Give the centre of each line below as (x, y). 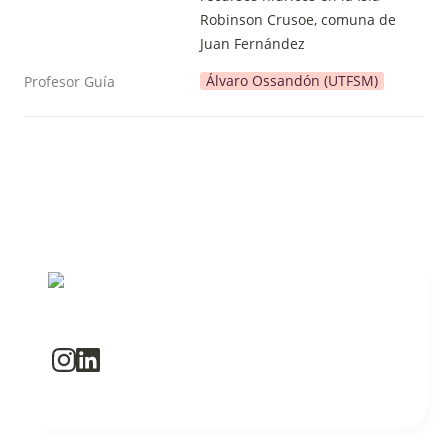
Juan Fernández (252, 43)
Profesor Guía (69, 81)
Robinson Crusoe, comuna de (298, 19)
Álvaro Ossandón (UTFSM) (292, 80)
